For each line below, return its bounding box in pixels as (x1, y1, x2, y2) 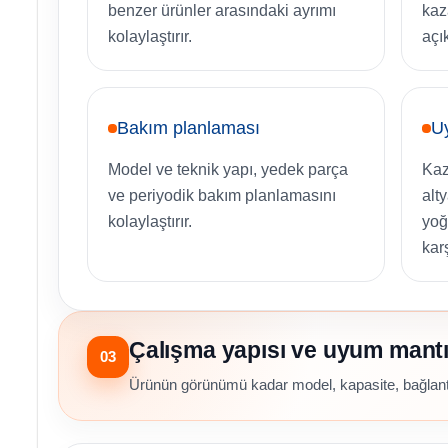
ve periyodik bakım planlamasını (108, 187, 336, 205)
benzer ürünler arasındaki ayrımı (108, 2, 336, 20)
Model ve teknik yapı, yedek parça (108, 161, 348, 179)
